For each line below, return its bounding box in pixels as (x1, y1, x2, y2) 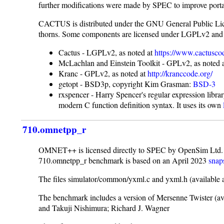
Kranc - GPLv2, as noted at (58, 68, 148, 79)
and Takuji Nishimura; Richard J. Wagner (38, 202, 170, 213)
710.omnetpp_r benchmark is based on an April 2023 (38, 155, 209, 166)
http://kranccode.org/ (147, 68, 213, 79)
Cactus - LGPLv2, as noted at (58, 47, 155, 58)
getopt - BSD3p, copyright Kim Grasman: (58, 78, 193, 89)
